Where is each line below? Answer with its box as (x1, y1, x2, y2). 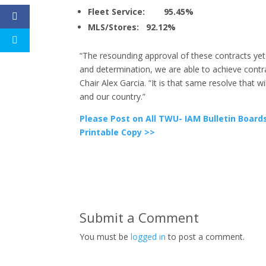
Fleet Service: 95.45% (88, 6, 194, 17)
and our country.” (80, 91, 146, 102)
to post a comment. (166, 231, 245, 242)
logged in (131, 231, 166, 242)
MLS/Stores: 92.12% (88, 21, 176, 33)
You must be (80, 231, 131, 242)
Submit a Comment (80, 208, 199, 226)
